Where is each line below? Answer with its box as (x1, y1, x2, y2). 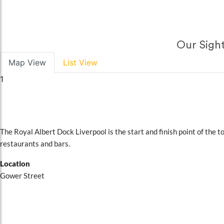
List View (63, 57, 97, 67)
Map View (8, 57, 46, 67)
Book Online (13, 200, 58, 208)
